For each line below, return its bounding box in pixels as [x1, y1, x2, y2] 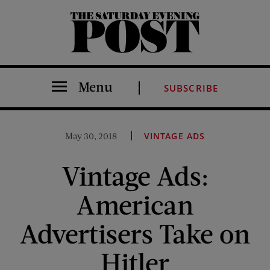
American [77, 188, 193, 220]
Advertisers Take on [20, 217, 250, 249]
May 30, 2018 [65, 130, 118, 141]
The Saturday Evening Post [69, 46, 89, 58]
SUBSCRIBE [163, 82, 219, 94]
